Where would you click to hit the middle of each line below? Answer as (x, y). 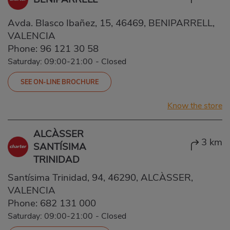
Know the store (195, 106)
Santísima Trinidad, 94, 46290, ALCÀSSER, (100, 177)
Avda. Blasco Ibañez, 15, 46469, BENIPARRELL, (111, 23)
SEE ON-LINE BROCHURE (60, 82)
